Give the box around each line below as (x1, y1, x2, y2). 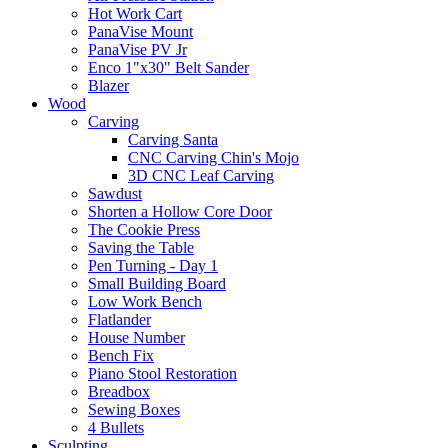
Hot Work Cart (88, 4, 182, 22)
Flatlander (88, 310, 151, 328)
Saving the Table (88, 238, 194, 256)
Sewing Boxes (88, 400, 180, 418)
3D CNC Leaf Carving (128, 166, 274, 184)
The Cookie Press (88, 220, 200, 238)
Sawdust (88, 184, 142, 202)
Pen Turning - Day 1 (88, 256, 218, 274)
